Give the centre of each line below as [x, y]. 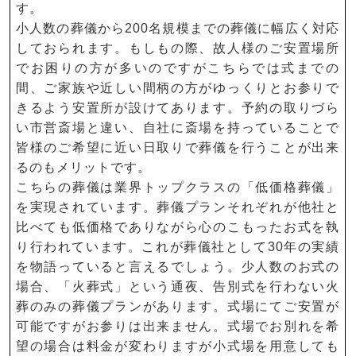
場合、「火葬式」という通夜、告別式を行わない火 [178, 286]
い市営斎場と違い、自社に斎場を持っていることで [178, 128]
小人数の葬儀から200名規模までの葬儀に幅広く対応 [178, 28]
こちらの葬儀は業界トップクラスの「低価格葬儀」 [178, 187]
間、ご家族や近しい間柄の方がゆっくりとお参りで [178, 88]
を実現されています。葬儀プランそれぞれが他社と [178, 207]
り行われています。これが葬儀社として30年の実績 [178, 247]
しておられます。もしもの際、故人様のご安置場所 [178, 48]
